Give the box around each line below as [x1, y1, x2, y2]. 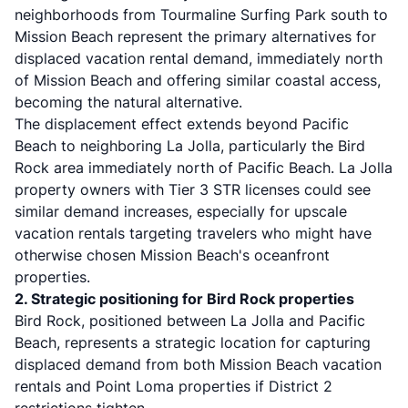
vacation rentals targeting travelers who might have [15, 224, 372, 242]
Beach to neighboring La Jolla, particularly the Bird [15, 137, 365, 155]
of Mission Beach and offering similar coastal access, [15, 71, 381, 89]
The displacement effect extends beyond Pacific [15, 115, 349, 133]
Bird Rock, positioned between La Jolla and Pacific [15, 311, 365, 330]
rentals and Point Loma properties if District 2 [15, 377, 332, 395]
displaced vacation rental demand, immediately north [15, 49, 382, 67]
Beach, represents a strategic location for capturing [15, 333, 371, 352]
